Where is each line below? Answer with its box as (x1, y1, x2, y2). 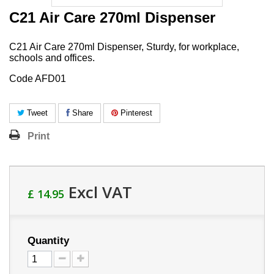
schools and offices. (9, 52, 95, 63)
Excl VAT (64, 180, 132, 203)
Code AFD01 (9, 73, 66, 84)
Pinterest (118, 108, 152, 117)
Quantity (28, 234, 69, 246)
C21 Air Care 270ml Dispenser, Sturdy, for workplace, (9, 41, 239, 52)
